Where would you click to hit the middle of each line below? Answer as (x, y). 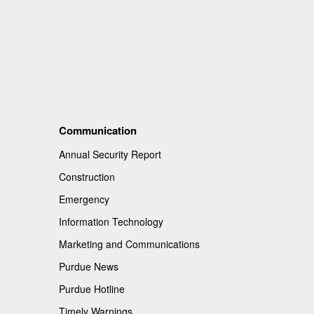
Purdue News (88, 266)
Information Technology (111, 221)
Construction (87, 176)
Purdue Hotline (91, 288)
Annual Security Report (110, 154)
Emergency (84, 199)
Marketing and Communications (129, 244)
